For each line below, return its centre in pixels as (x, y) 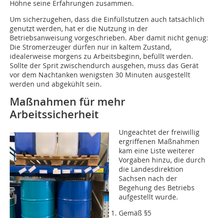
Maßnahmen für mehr (67, 102)
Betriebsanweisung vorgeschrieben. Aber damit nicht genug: (109, 38)
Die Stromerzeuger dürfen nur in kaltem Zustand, (91, 47)
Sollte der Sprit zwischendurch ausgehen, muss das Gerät (104, 66)
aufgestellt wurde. (148, 197)
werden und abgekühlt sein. (56, 84)
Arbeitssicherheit (54, 115)
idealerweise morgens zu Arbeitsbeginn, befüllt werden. (101, 56)
